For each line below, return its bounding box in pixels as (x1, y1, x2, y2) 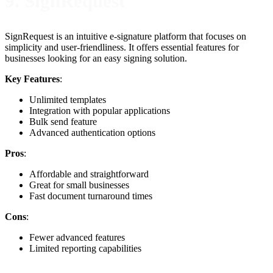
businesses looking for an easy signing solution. (5, 52, 187, 63)
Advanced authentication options (29, 127, 155, 138)
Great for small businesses (29, 179, 129, 190)
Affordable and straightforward (29, 168, 149, 179)
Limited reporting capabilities (29, 243, 141, 253)
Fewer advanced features (29, 232, 125, 243)
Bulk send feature (29, 116, 97, 127)
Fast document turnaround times (29, 190, 152, 201)
